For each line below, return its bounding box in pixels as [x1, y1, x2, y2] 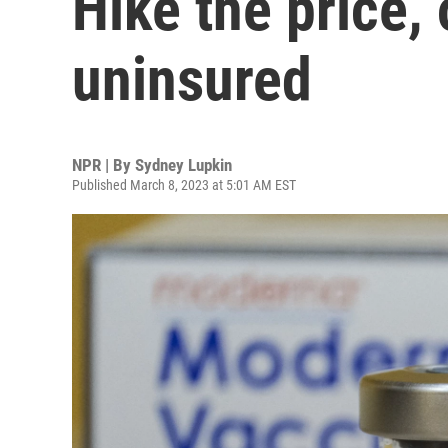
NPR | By [72, 155, 135, 175]
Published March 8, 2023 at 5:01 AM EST [72, 177, 296, 193]
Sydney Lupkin [135, 155, 232, 175]
